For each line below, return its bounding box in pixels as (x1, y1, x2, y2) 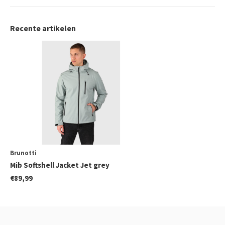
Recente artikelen (10, 23, 76, 33)
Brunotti (10, 148, 37, 157)
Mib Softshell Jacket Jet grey (10, 160, 109, 170)
